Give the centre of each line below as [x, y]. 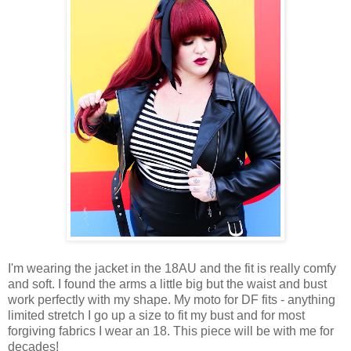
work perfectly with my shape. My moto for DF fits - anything [172, 300]
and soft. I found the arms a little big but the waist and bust [167, 284]
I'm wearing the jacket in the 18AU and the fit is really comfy [172, 269]
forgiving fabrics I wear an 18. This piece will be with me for [171, 331]
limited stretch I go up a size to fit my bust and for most [156, 316]
